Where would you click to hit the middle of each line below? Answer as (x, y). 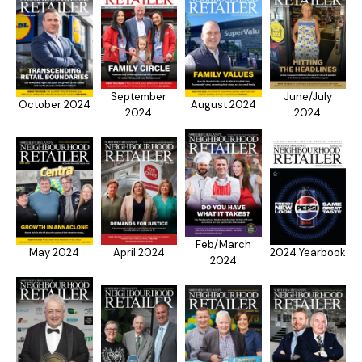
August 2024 (223, 104)
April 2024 (139, 253)
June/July (307, 96)
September (139, 96)
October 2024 (54, 104)
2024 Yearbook (307, 253)
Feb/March (223, 245)
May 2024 (55, 253)
